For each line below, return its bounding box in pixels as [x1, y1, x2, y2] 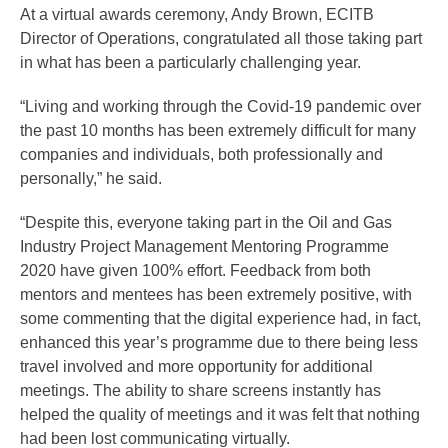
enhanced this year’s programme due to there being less [20, 334, 418, 352]
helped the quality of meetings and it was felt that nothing [20, 406, 420, 424]
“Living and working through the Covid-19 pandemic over [20, 98, 421, 116]
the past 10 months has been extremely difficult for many [20, 122, 416, 140]
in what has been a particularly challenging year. [20, 54, 361, 72]
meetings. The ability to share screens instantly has [20, 382, 381, 400]
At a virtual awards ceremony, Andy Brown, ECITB [20, 6, 374, 24]
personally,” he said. [20, 170, 162, 188]
